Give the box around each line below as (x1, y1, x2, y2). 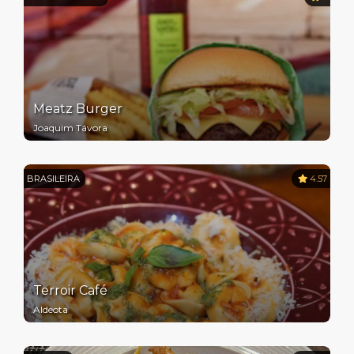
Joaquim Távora (33, 121, 107, 134)
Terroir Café (33, 282, 107, 298)
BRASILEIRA (27, 172, 80, 184)
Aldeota (33, 303, 68, 315)
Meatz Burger (33, 100, 122, 116)
